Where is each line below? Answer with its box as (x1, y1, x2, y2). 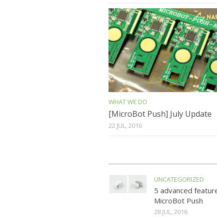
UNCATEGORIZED (154, 175, 204, 184)
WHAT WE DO (108, 97, 147, 107)
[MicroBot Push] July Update (108, 108, 212, 120)
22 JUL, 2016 (108, 121, 142, 130)
